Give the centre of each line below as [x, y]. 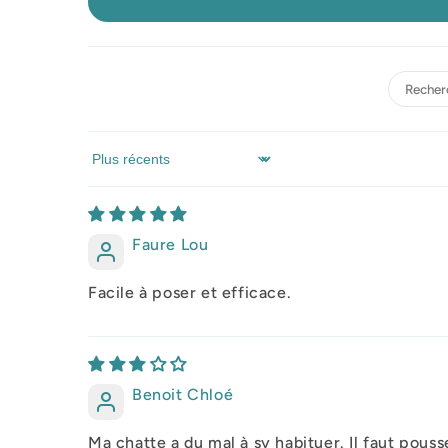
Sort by [116, 168]
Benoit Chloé [183, 395]
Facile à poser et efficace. [190, 293]
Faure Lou [170, 245]
